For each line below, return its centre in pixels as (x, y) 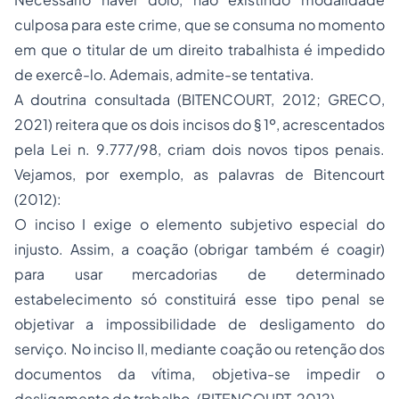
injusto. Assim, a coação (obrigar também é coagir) (199, 249)
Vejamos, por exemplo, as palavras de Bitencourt (199, 175)
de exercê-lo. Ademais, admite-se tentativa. (164, 75)
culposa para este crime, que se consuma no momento (199, 25)
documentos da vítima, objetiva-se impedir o (199, 374)
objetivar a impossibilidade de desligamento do (199, 324)
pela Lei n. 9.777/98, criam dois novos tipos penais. (199, 150)
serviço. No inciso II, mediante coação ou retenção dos (199, 349)
